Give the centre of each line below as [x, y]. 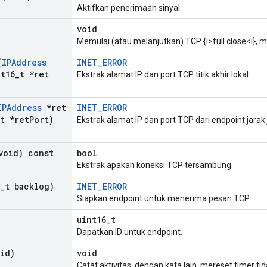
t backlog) [30, 187]
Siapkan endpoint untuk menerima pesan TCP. [164, 199]
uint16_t [96, 220]
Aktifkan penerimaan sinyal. [129, 8]
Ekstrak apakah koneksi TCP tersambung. [155, 165]
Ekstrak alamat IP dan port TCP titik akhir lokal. [164, 75]
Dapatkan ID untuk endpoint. [130, 232]
